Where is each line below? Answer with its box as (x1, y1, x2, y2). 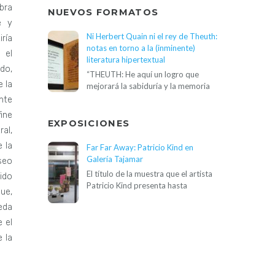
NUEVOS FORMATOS (47, 6, 159, 18)
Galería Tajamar (86, 153, 143, 164)
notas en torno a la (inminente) (86, 42, 195, 53)
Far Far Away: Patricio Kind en (86, 142, 193, 152)
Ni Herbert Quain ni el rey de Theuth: (86, 31, 217, 41)
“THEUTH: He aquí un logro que (86, 69, 199, 79)
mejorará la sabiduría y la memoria (86, 80, 210, 91)
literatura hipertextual (86, 54, 165, 64)
